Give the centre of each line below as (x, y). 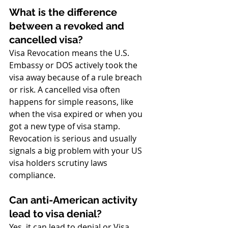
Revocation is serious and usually (74, 138)
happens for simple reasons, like (72, 102)
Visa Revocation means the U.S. (70, 53)
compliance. (32, 175)
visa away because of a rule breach (77, 77)
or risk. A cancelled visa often (66, 90)
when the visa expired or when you (77, 114)
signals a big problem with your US (77, 151)
